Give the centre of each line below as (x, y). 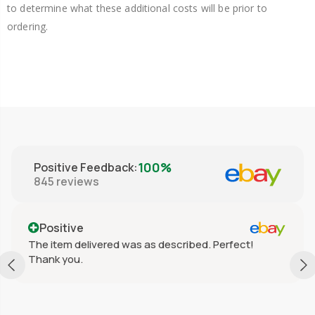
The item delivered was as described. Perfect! (141, 244)
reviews (78, 181)
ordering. (28, 26)
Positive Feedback (84, 167)
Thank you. (56, 259)
